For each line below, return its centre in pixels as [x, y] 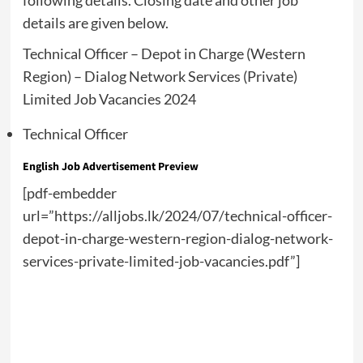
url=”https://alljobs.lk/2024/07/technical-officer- [177, 216]
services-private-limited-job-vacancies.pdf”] [161, 261]
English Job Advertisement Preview [110, 167]
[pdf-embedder [69, 193]
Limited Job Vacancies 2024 [109, 99]
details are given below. [95, 23]
